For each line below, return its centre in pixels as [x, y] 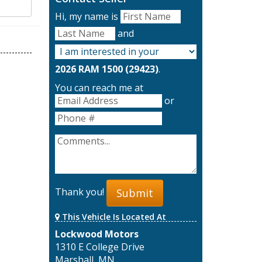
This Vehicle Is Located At [113, 216]
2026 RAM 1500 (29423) [106, 69]
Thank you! [80, 192]
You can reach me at [99, 88]
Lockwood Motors [96, 234]
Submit [135, 193]
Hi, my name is [87, 16]
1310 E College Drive [99, 247]
